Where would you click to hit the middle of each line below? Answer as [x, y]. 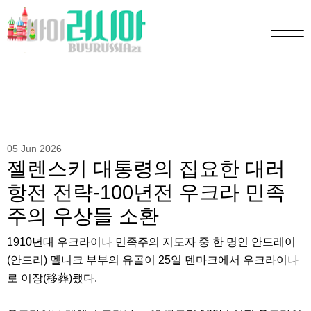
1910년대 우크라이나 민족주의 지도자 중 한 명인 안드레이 [151, 242]
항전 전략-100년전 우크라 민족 [146, 193]
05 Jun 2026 [34, 149]
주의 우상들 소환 [83, 216]
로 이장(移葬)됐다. [53, 278]
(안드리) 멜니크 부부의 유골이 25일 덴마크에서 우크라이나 [153, 260]
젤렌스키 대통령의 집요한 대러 [146, 169]
